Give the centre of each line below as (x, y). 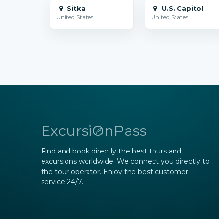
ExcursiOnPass (94, 131)
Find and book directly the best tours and (111, 151)
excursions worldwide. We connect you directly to (125, 161)
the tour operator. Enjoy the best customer (115, 172)
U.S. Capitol (181, 8)
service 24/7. (62, 182)
